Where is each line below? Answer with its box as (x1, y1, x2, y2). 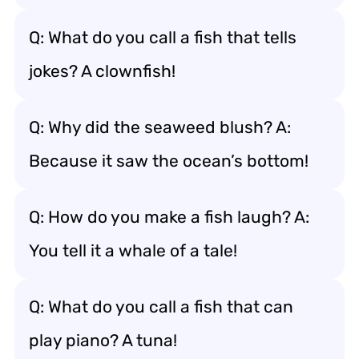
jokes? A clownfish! (29, 61, 175, 81)
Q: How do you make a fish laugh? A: (29, 207, 309, 227)
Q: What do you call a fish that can (29, 296, 293, 317)
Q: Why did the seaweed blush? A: (29, 117, 291, 137)
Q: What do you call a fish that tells (29, 27, 296, 47)
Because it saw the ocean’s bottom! (29, 151, 309, 171)
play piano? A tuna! (29, 330, 177, 350)
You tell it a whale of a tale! (29, 240, 237, 260)
